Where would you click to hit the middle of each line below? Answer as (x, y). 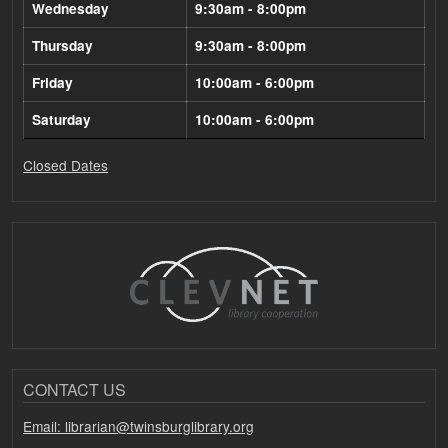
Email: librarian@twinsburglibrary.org (138, 426)
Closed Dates (65, 165)
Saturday (61, 119)
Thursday (62, 45)
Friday (52, 82)
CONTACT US (74, 389)
